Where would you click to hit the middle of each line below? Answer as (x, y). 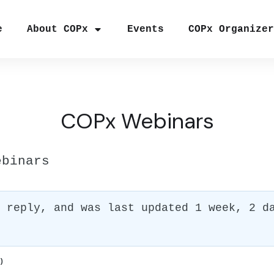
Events (146, 29)
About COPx (58, 29)
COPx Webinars (137, 121)
